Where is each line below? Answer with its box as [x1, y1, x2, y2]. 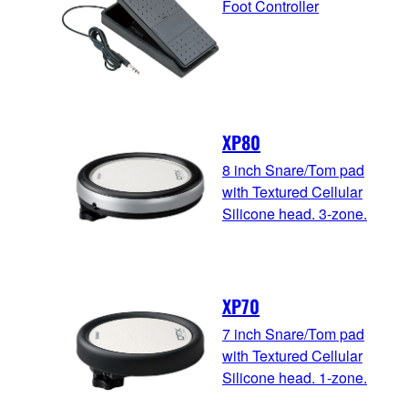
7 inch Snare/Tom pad [222, 323, 364, 345]
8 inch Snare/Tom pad [222, 159, 364, 181]
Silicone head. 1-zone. [222, 367, 367, 389]
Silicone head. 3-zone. [222, 203, 367, 225]
